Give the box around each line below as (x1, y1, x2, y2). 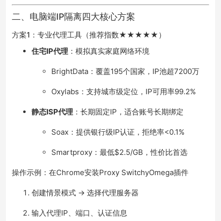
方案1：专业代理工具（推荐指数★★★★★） (12, 30, 166, 39)
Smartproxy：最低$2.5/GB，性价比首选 (51, 147, 187, 157)
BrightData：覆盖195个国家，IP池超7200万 (51, 67, 199, 76)
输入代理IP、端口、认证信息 (32, 208, 127, 218)
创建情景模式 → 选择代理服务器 (32, 188, 139, 198)
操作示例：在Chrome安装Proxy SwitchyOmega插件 (12, 168, 188, 178)
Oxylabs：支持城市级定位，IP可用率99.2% (51, 87, 196, 97)
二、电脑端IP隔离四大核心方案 (12, 11, 135, 22)
